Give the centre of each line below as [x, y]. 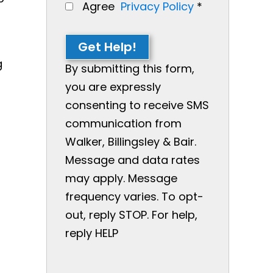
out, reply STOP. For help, [131, 214]
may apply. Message [121, 178]
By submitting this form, [130, 68]
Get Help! [107, 47]
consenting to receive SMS [137, 105]
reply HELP [92, 233]
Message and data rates [133, 160]
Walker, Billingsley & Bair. [131, 141]
